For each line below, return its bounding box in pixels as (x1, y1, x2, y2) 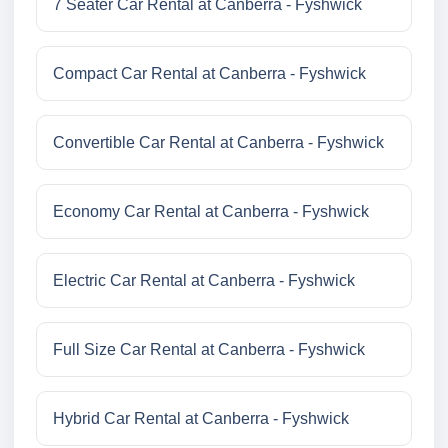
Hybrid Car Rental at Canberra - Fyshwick (53, 410, 349, 428)
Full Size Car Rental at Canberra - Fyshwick (53, 341, 365, 359)
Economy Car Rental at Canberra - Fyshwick (53, 203, 369, 221)
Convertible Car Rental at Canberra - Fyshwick (53, 134, 384, 152)
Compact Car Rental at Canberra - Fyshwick (53, 65, 366, 83)
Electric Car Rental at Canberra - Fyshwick (53, 272, 355, 290)
